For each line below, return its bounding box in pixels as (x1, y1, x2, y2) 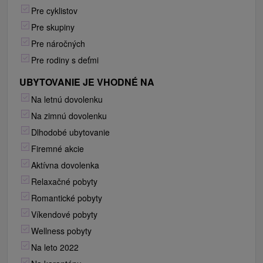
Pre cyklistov (31, 5, 77, 17)
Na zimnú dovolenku (31, 110, 107, 122)
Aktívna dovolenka (31, 159, 99, 171)
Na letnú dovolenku (31, 93, 103, 106)
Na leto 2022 (31, 241, 79, 254)
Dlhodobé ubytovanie (31, 126, 110, 139)
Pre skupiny (31, 21, 75, 33)
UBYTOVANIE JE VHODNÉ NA (19, 75, 154, 89)
